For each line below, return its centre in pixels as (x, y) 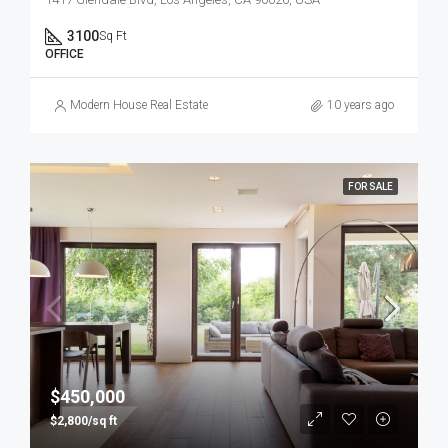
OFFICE (64, 54)
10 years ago (360, 105)
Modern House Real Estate (139, 105)
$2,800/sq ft (83, 421)
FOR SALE (370, 186)
